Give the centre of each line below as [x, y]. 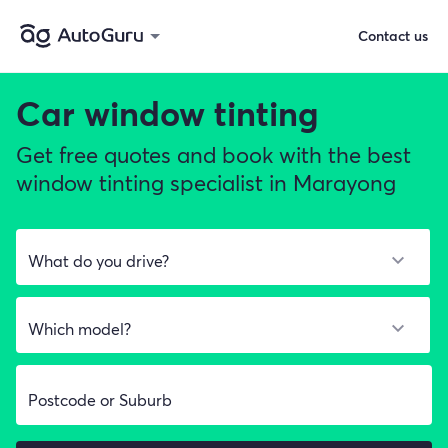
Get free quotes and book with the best [213, 154]
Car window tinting [167, 112]
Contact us [393, 35]
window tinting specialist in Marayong [206, 182]
